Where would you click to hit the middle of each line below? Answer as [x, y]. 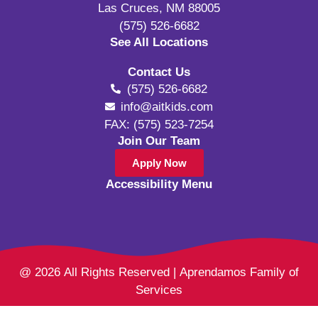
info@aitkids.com [167, 106]
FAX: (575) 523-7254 [159, 124]
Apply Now [159, 163]
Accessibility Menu [159, 184]
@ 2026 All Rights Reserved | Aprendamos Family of [159, 273]
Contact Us [159, 72]
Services [159, 290]
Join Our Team [159, 141]
